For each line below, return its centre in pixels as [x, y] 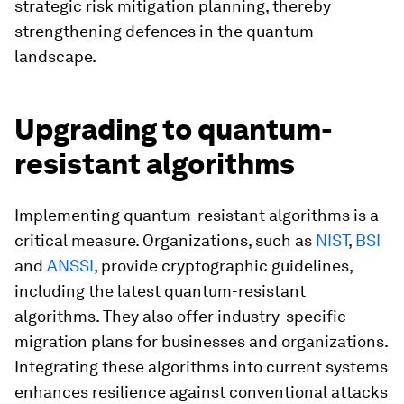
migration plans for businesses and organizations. [201, 341]
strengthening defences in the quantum [164, 31]
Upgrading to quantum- [174, 129]
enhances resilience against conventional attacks [201, 392]
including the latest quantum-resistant [160, 291]
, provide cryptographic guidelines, [223, 266]
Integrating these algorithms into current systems [201, 367]
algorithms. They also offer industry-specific [180, 316]
